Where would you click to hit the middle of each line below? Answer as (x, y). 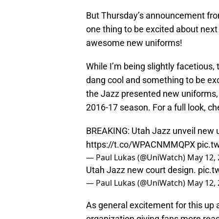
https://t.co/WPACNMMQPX (141, 145)
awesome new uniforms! (134, 43)
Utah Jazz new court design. (142, 170)
